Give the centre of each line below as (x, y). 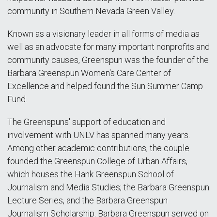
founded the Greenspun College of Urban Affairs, (97, 161)
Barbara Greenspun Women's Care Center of (89, 73)
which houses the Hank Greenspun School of (91, 174)
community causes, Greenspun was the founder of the (108, 60)
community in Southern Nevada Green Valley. (91, 11)
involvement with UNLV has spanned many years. (99, 135)
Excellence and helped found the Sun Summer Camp (105, 86)
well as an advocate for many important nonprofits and (108, 46)
